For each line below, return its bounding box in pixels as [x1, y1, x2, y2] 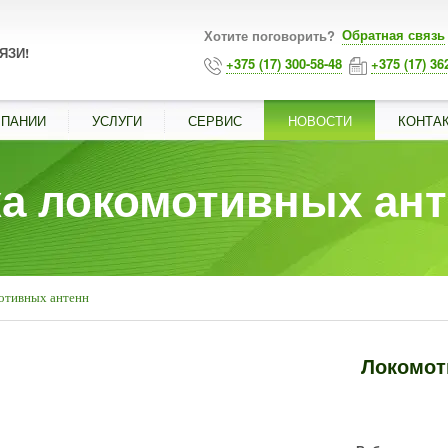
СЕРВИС [188, 111, 242, 130]
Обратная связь [342, 25, 445, 44]
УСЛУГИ [92, 111, 142, 130]
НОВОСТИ [288, 111, 352, 130]
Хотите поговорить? [204, 26, 339, 45]
